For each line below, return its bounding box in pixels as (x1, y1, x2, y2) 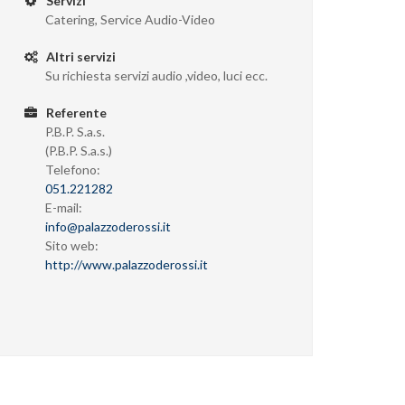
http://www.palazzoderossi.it (45, 257, 209, 272)
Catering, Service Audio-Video (45, 12, 216, 27)
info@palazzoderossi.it (45, 219, 172, 234)
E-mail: (45, 200, 83, 215)
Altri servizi (43, 49, 117, 64)
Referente (43, 105, 108, 120)
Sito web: (45, 238, 99, 253)
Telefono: (45, 162, 101, 177)
